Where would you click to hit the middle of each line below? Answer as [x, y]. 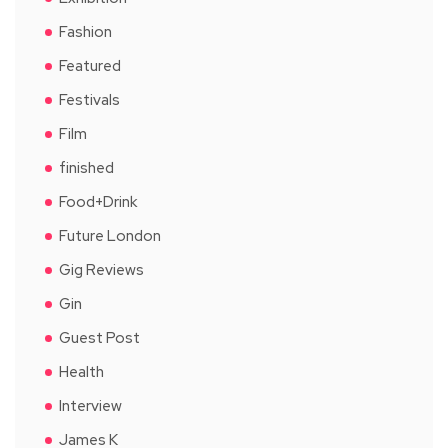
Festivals [89, 99]
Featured [90, 65]
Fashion [85, 31]
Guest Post [99, 337]
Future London [110, 235]
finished [86, 167]
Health [81, 371]
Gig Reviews [101, 269]
